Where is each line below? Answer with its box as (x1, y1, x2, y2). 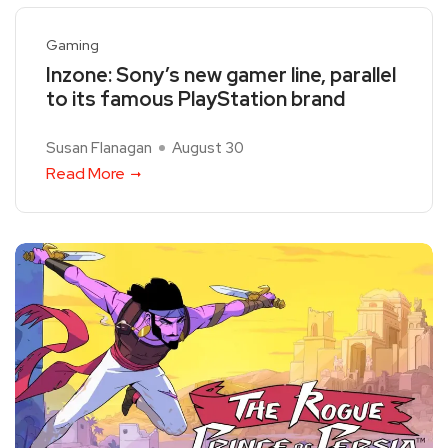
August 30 (172, 137, 244, 158)
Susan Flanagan (46, 137, 152, 158)
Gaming (46, 35, 99, 54)
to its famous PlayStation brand (46, 85, 345, 112)
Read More (46, 162, 125, 184)
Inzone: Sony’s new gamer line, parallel (46, 61, 396, 88)
